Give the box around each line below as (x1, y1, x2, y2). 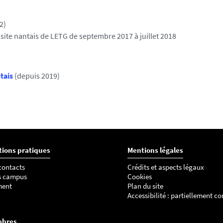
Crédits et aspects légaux (127, 162, 204, 172)
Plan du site (127, 181, 163, 191)
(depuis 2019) (13, 71, 60, 81)
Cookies (127, 172, 152, 181)
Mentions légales (127, 145, 183, 155)
